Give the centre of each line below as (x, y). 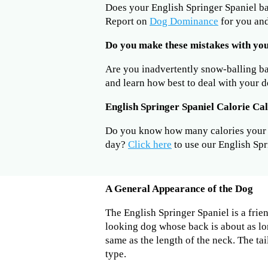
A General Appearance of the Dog (179, 189)
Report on (127, 22)
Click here (150, 145)
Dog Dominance (184, 22)
